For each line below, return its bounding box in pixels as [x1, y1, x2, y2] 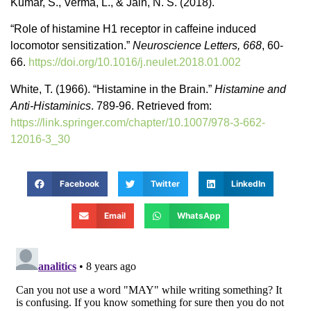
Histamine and [215, 83, 286, 95]
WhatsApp [176, 210, 221, 221]
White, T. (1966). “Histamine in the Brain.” [10, 83, 215, 95]
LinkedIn [230, 178, 265, 190]
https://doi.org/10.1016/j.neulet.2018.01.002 [28, 56, 241, 69]
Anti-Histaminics [10, 99, 91, 112]
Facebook [60, 178, 100, 190]
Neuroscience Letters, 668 [133, 40, 262, 52]
